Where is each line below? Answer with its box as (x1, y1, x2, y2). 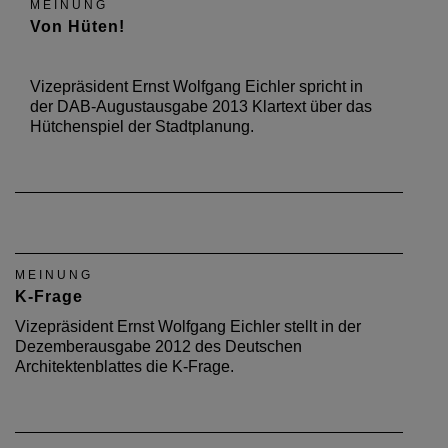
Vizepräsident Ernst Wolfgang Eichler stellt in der (15, 318, 361, 335)
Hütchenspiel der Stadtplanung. (30, 118, 254, 135)
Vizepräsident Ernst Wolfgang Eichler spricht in (30, 78, 363, 95)
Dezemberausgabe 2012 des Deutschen (15, 338, 302, 355)
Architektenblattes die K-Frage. (15, 358, 234, 375)
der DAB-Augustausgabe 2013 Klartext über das (30, 98, 372, 115)
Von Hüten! (30, 18, 125, 35)
